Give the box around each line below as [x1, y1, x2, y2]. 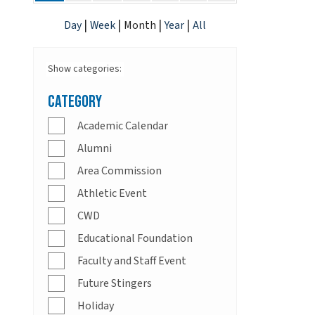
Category [48, 91, 102, 112]
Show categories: [48, 62, 122, 77]
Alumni [77, 141, 112, 157]
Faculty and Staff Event [77, 253, 186, 269]
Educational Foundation [77, 231, 193, 247]
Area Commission [77, 163, 162, 179]
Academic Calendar [77, 118, 168, 134]
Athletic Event [77, 186, 147, 202]
